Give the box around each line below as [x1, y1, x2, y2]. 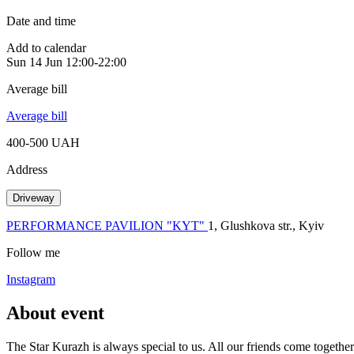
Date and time [6, 13, 76, 28]
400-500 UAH [6, 135, 80, 149]
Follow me [6, 245, 60, 259]
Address [6, 162, 47, 176]
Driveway [13, 191, 55, 204]
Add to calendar [6, 40, 86, 55]
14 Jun [29, 55, 62, 69]
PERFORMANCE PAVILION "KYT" [6, 218, 208, 232]
